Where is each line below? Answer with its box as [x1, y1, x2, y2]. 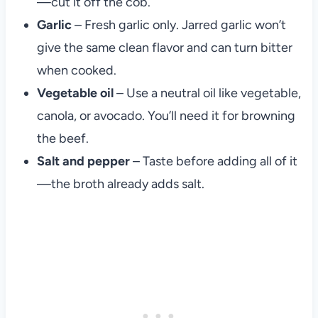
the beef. [36, 130, 89, 146]
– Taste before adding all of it [129, 153, 297, 169]
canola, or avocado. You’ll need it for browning [36, 107, 295, 124]
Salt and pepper [36, 153, 130, 169]
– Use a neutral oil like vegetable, [113, 84, 301, 101]
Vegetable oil [36, 84, 114, 101]
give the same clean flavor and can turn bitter [36, 39, 292, 55]
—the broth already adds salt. [36, 175, 204, 192]
